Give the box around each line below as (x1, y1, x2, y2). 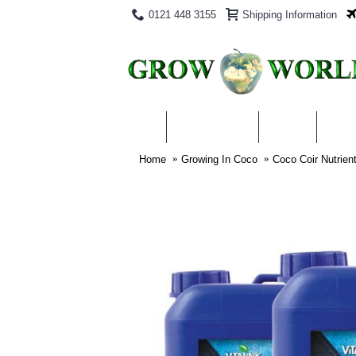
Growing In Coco (181, 153, 257, 165)
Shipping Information (242, 8, 337, 21)
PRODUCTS (179, 120, 246, 133)
